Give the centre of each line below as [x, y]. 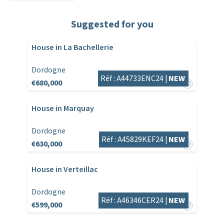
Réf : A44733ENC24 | [134, 79]
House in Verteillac [64, 170]
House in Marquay [62, 109]
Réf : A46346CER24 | [134, 201]
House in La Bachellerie [72, 48]
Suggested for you [112, 25]
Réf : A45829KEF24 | [135, 140]
